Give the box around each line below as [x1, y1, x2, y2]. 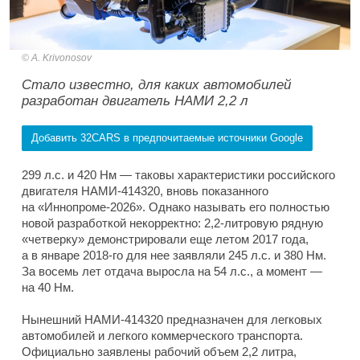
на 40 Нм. [22, 280, 74, 294]
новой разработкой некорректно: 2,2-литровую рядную [22, 215, 323, 230]
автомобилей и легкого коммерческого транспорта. [22, 328, 303, 342]
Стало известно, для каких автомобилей [22, 76, 291, 92]
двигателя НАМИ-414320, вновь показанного [22, 183, 268, 198]
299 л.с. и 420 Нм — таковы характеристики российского [22, 167, 335, 182]
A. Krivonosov [31, 51, 92, 63]
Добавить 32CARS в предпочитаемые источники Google [31, 131, 303, 144]
